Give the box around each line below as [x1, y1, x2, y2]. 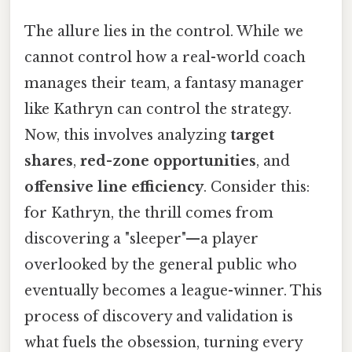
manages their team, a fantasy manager [24, 75, 304, 93]
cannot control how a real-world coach [24, 49, 306, 67]
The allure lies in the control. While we [24, 23, 303, 41]
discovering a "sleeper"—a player [24, 230, 258, 248]
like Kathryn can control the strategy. [24, 101, 291, 119]
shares [24, 152, 73, 170]
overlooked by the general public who [24, 256, 297, 274]
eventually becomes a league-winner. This [24, 282, 322, 300]
